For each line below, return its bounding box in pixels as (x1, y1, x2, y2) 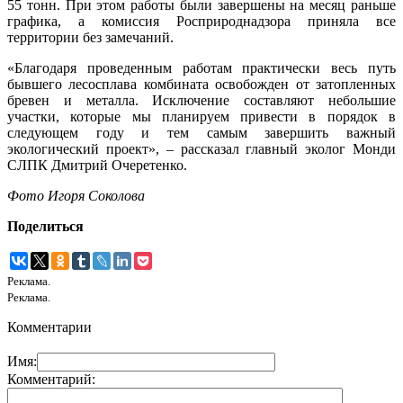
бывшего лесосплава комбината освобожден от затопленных (7, 76, 396, 93)
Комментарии (7, 319, 92, 336)
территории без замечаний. (7, 30, 181, 46)
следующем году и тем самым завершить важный (7, 125, 396, 141)
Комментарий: (7, 371, 95, 387)
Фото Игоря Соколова (7, 188, 145, 204)
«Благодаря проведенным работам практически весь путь (7, 60, 396, 76)
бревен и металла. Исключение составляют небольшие (7, 93, 396, 109)
